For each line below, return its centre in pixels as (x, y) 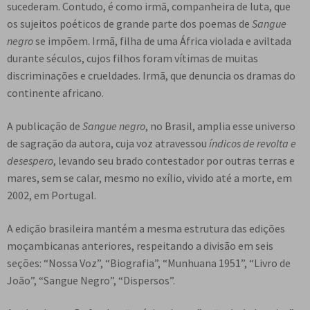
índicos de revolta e (253, 144)
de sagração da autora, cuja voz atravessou (108, 144)
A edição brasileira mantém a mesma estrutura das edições (146, 228)
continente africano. (55, 93)
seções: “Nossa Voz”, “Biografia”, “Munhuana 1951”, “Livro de (149, 263)
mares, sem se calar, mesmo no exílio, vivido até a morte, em (149, 178)
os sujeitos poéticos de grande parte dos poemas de (129, 24)
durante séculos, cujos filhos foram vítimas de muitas (133, 58)
